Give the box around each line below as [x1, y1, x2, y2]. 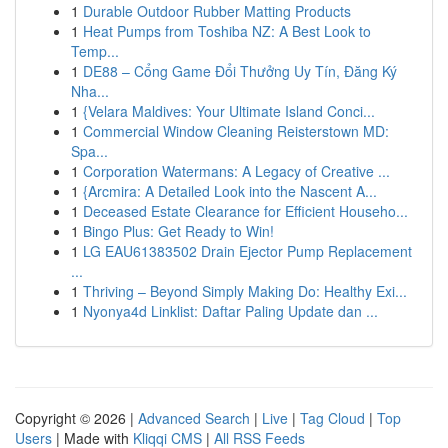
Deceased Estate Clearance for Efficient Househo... [83, 201, 408, 221]
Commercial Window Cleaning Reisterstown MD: [83, 121, 389, 141]
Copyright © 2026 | [15, 408, 138, 428]
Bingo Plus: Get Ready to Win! [83, 221, 274, 241]
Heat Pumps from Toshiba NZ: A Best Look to [83, 21, 371, 41]
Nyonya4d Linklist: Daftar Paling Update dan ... [83, 301, 378, 321]
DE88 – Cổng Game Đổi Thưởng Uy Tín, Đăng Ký [83, 61, 397, 81]
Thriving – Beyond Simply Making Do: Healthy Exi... [83, 281, 407, 301]
